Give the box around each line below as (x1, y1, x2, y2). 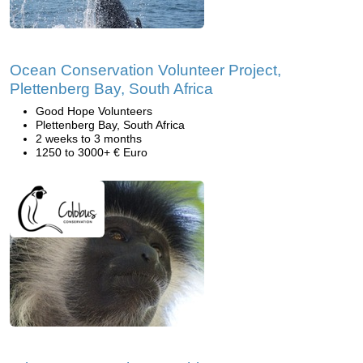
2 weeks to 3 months (36, 132, 142, 145)
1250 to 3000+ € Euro (36, 146, 147, 159)
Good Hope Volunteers (36, 105, 152, 117)
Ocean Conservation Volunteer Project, (10, 62, 281, 79)
